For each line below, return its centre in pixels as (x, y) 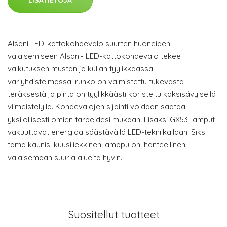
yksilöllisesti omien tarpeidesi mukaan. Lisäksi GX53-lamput (111, 119)
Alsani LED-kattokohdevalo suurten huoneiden (89, 43)
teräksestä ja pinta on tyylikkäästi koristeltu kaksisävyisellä (112, 94)
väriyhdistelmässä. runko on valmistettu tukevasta (96, 81)
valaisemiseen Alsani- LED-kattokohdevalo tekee (94, 56)
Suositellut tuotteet (113, 214)
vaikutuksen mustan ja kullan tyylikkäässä (80, 69)
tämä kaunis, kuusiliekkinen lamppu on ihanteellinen (97, 145)
